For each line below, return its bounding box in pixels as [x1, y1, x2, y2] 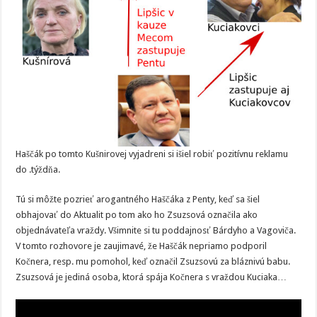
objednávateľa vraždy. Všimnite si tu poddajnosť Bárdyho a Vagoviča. [16, 224, 296, 236]
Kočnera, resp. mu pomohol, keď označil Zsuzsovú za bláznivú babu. [16, 255, 291, 267]
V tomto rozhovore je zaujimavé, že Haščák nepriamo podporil [16, 240, 267, 251]
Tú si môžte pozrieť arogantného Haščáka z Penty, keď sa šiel [16, 193, 260, 204]
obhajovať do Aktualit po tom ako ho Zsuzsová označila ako [16, 209, 258, 220]
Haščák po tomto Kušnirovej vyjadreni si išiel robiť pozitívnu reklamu [16, 148, 289, 159]
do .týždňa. [16, 163, 61, 175]
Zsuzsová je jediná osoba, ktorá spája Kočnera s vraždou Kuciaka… [16, 271, 287, 282]
